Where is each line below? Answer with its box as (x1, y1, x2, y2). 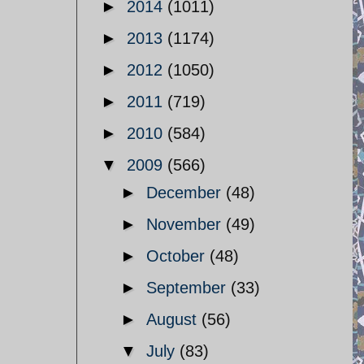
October (146, 247, 210, 265)
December (146, 184, 226, 201)
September (146, 279, 231, 297)
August (146, 310, 201, 328)
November (146, 215, 226, 233)
